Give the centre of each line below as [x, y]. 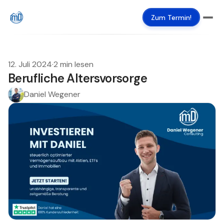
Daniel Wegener [52, 94]
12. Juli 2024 [30, 64]
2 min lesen [73, 64]
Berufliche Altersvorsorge [77, 78]
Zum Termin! [171, 17]
